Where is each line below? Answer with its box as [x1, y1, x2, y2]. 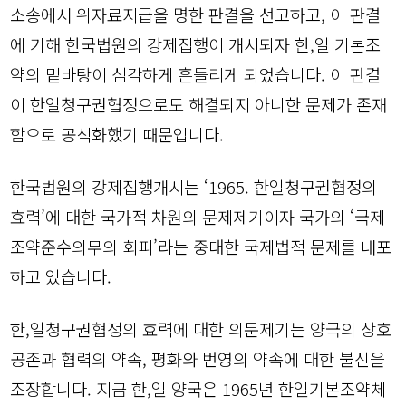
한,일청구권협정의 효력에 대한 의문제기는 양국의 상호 [10, 315, 392, 341]
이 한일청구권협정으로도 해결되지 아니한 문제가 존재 [10, 91, 388, 116]
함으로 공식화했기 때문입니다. [10, 121, 225, 146]
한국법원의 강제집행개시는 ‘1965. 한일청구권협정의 [10, 173, 378, 198]
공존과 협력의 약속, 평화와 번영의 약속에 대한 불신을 [10, 345, 386, 371]
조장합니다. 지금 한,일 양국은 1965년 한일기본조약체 [10, 375, 387, 401]
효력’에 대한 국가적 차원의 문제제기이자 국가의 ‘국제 [10, 203, 386, 228]
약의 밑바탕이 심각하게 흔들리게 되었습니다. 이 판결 [10, 61, 382, 86]
